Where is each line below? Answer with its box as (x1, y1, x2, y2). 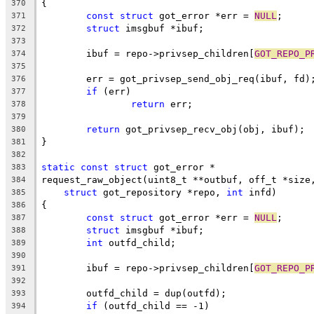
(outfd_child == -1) (97, 300, 210, 311)
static (41, 161, 75, 172)
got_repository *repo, (97, 186, 226, 198)
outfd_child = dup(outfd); (86, 287, 226, 299)
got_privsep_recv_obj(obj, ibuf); (120, 123, 305, 135)
